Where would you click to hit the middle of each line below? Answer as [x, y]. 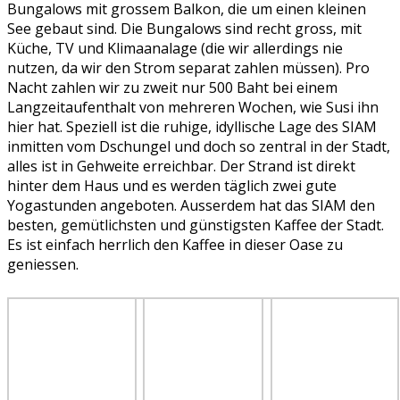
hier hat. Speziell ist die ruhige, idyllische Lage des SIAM [192, 127]
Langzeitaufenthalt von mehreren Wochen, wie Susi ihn [193, 108]
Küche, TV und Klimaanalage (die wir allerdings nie [175, 49]
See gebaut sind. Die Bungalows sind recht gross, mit [184, 29]
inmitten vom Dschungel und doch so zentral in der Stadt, [199, 147]
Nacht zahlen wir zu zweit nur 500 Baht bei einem [172, 88]
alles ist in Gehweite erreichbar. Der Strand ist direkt [181, 167]
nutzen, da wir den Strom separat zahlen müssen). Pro [188, 68]
